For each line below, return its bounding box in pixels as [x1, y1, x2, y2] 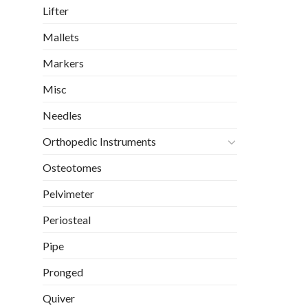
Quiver [43, 291, 75, 305]
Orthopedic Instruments [43, 135, 156, 148]
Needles [43, 109, 82, 122]
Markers [43, 56, 84, 70]
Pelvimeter [43, 187, 94, 201]
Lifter [43, 4, 69, 18]
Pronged [43, 265, 83, 279]
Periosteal [43, 213, 91, 227]
